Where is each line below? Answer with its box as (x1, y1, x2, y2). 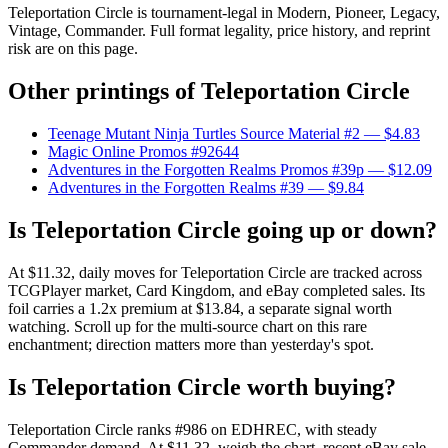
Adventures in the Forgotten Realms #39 (48, 179, 304, 197)
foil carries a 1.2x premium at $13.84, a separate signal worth (8, 300, 392, 318)
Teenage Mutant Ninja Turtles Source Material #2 (48, 125, 360, 143)
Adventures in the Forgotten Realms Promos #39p (48, 161, 364, 179)
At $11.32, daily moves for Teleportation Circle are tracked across (8, 264, 422, 282)
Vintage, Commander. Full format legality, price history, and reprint (8, 22, 430, 40)
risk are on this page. (8, 40, 138, 58)
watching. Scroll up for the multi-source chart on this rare (8, 318, 367, 336)
